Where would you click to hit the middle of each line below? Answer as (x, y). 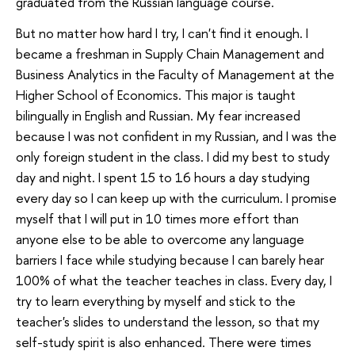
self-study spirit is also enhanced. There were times (164, 342)
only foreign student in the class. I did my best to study (173, 157)
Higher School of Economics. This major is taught (156, 95)
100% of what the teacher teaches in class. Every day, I (174, 281)
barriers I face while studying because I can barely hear (170, 260)
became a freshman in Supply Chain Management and (170, 54)
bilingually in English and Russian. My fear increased (158, 116)
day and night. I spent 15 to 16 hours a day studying (163, 177)
